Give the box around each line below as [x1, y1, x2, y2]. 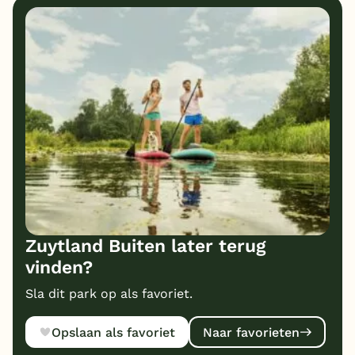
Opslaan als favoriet [52, 324, 176, 340]
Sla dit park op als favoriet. [25, 286, 193, 302]
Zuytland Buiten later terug [25, 235, 266, 258]
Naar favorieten [202, 324, 300, 340]
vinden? [25, 257, 93, 279]
